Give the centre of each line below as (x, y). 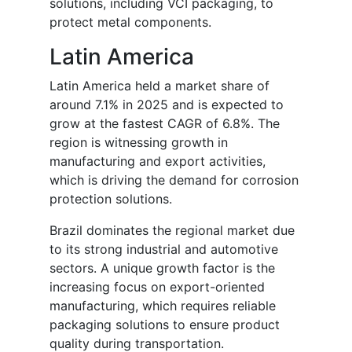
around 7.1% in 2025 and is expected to (167, 105)
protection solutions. (111, 199)
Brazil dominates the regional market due (172, 231)
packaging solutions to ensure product (165, 325)
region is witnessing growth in (139, 143)
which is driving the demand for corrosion (174, 180)
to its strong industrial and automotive (164, 249)
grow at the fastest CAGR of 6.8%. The (165, 124)
